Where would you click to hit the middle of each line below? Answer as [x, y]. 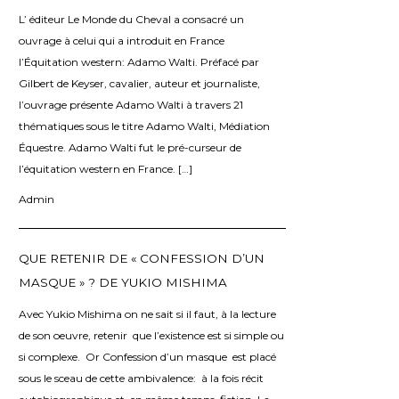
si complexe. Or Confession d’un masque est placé [147, 356]
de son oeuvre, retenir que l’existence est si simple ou [151, 335]
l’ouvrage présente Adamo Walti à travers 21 [131, 104]
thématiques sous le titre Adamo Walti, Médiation [144, 126]
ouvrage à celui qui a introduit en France [122, 40]
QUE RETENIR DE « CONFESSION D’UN [142, 258]
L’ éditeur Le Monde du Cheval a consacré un [131, 19]
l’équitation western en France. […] [106, 168]
